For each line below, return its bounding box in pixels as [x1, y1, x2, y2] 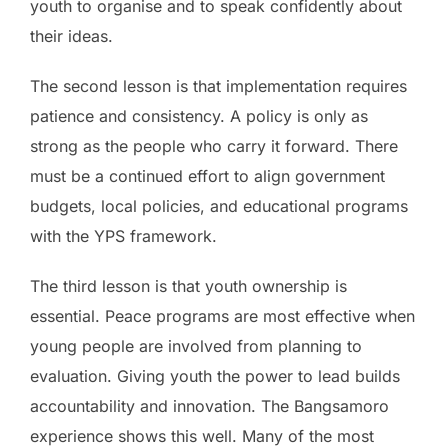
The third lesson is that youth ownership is [30, 275, 347, 296]
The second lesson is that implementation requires [30, 75, 407, 96]
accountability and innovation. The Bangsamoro [30, 395, 389, 416]
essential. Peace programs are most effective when [30, 305, 415, 326]
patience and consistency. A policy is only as [30, 105, 368, 126]
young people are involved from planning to [30, 335, 362, 356]
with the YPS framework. [30, 225, 217, 246]
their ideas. [30, 25, 113, 46]
